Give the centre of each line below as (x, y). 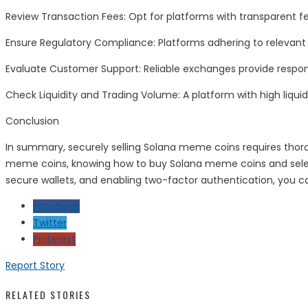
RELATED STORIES (48, 294)
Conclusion (32, 121)
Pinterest (54, 240)
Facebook (56, 207)
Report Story (35, 266)
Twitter (50, 223)
